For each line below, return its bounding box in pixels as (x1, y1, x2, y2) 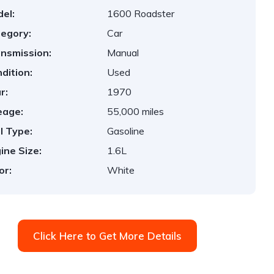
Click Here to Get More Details (32, 229, 182, 242)
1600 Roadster (107, 7, 175, 20)
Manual (107, 46, 139, 59)
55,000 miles (107, 105, 165, 117)
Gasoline (107, 125, 145, 137)
